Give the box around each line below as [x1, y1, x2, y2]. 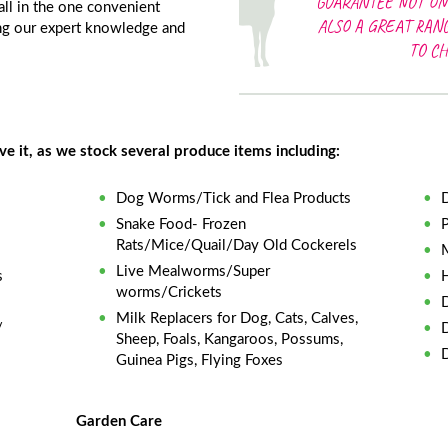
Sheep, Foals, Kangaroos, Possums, [116, 331, 344, 347]
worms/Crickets [116, 284, 223, 300]
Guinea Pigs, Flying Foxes [116, 352, 284, 368]
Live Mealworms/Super [116, 263, 271, 279]
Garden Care [76, 414, 163, 429]
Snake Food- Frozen [116, 216, 247, 232]
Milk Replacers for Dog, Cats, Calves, [116, 310, 359, 326]
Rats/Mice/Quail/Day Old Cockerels [116, 237, 358, 253]
